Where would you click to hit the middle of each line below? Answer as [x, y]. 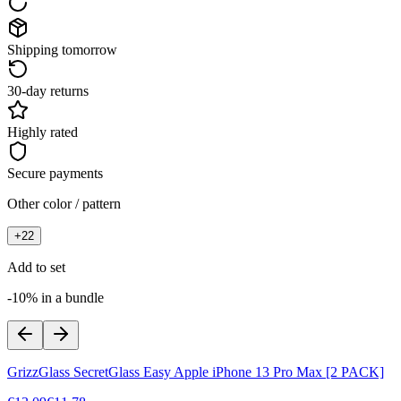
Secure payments [55, 173]
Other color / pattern [64, 203]
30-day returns [48, 90]
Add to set [36, 267]
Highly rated [43, 132]
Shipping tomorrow [62, 49]
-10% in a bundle [55, 297]
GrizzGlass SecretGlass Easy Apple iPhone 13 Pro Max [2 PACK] [196, 371]
